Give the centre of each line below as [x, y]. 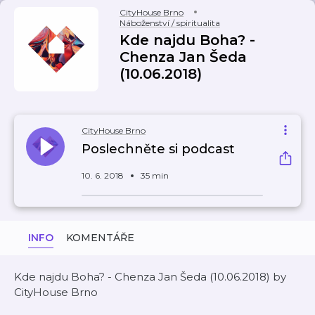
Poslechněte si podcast [158, 149]
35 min [155, 175]
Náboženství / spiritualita [170, 23]
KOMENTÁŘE [100, 238]
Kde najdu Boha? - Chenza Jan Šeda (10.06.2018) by [150, 277]
